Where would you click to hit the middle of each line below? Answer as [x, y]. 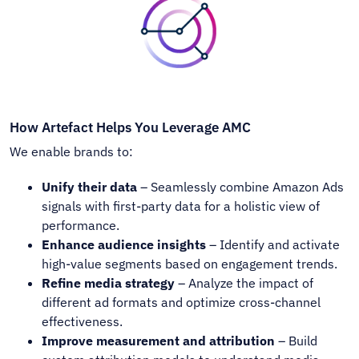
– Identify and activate [273, 244]
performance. [81, 225]
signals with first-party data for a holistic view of [181, 206]
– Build [296, 340]
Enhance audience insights [124, 244]
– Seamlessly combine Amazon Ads [241, 186]
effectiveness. [83, 321]
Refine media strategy [109, 282]
